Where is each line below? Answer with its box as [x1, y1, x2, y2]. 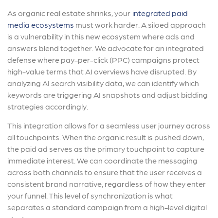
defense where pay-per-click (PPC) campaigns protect [7, 54, 200, 64]
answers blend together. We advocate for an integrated [7, 43, 204, 53]
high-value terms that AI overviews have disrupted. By [7, 66, 197, 76]
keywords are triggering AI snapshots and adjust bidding [7, 90, 208, 99]
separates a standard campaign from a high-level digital [7, 202, 207, 212]
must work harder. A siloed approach [74, 19, 206, 29]
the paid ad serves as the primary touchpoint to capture [7, 144, 204, 153]
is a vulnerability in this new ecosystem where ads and [7, 31, 195, 41]
